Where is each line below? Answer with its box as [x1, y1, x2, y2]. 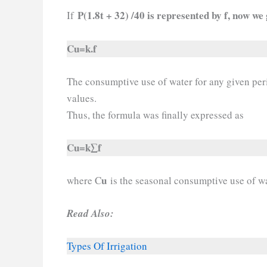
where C [67, 173, 101, 188]
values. [67, 91, 100, 105]
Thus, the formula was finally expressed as [67, 107, 247, 122]
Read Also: [67, 206, 114, 221]
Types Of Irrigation [67, 239, 147, 253]
